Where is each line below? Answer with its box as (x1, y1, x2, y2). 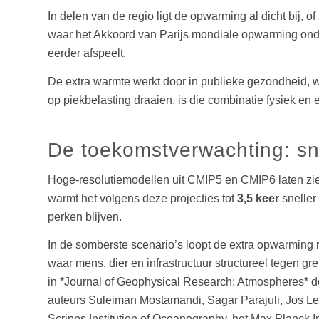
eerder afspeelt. (48, 47, 126, 60)
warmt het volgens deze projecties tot (48, 192, 237, 204)
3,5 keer (237, 192, 279, 204)
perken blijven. (48, 210, 122, 223)
